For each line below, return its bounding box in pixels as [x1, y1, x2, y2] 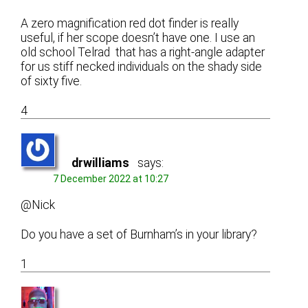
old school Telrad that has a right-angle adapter [21, 45, 265, 59]
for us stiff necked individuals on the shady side [21, 59, 263, 74]
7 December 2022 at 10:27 [53, 173, 169, 184]
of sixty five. [21, 74, 82, 88]
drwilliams [71, 155, 130, 170]
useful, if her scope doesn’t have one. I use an [21, 30, 256, 45]
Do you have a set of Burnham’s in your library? [21, 227, 258, 241]
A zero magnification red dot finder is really [21, 16, 239, 30]
